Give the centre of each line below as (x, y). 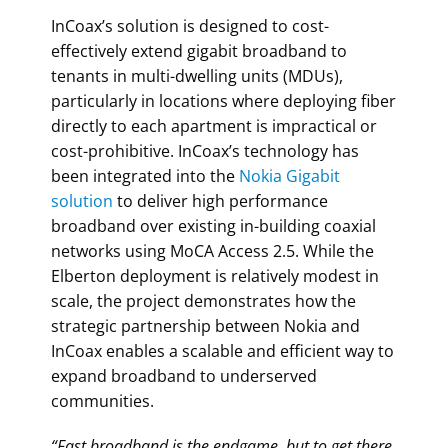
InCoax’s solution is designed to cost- (190, 25)
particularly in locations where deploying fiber (224, 100)
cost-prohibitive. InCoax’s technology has (205, 150)
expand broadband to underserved (184, 375)
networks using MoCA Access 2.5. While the (213, 250)
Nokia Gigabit (290, 175)
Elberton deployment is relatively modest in (215, 275)
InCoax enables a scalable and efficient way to (223, 350)
